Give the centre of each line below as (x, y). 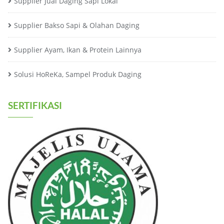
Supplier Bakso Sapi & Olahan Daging (77, 25)
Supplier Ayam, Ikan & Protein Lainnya (78, 49)
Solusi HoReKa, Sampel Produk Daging (78, 74)
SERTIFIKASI (35, 105)
